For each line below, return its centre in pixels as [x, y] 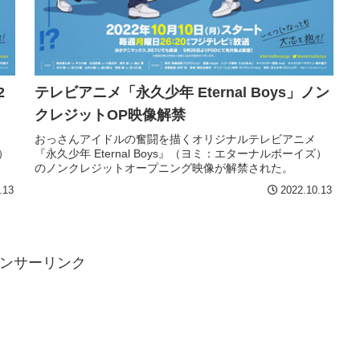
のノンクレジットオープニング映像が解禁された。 [164, 168]
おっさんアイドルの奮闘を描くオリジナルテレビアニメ [175, 139]
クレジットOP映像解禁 [110, 115]
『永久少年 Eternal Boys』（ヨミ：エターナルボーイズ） [181, 153]
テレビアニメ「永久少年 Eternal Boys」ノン [182, 92]
